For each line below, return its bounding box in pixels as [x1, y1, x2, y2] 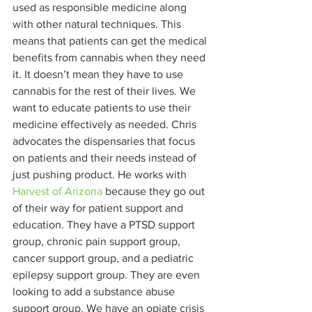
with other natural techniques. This [13, 17, 184, 30]
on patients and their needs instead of [13, 151, 199, 164]
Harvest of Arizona [13, 185, 102, 197]
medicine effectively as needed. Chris [13, 118, 199, 130]
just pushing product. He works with [13, 168, 189, 180]
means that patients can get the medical [13, 34, 210, 47]
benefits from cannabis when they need [13, 51, 208, 63]
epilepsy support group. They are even [13, 268, 203, 281]
